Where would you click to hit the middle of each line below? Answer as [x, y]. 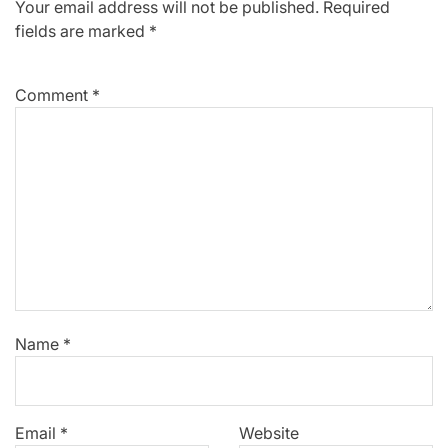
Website [269, 432]
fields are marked [82, 30]
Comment [53, 94]
